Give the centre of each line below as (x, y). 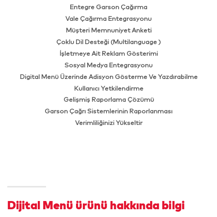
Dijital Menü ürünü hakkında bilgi (96, 205)
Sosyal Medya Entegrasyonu (108, 65)
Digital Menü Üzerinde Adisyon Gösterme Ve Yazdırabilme (108, 76)
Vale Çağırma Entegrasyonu (108, 18)
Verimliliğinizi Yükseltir (108, 123)
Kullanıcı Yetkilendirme (108, 88)
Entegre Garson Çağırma (108, 7)
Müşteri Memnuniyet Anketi (108, 30)
